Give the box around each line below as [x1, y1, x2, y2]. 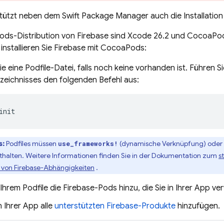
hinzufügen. [175, 201, 220, 211]
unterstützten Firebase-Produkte [54, 201, 175, 211]
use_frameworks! [58, 139, 118, 147]
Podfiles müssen [4, 139, 58, 148]
